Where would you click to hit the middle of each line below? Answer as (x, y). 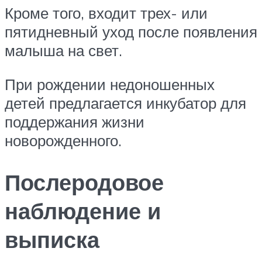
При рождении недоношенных (110, 84)
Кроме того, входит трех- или (106, 13)
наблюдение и (83, 211)
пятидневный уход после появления (131, 31)
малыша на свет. (63, 50)
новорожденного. (63, 140)
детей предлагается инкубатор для (125, 103)
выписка (52, 240)
